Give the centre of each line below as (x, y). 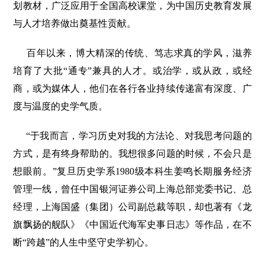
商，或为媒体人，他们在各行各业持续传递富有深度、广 (132, 89)
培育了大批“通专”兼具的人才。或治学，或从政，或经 (132, 71)
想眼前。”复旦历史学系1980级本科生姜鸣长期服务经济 (132, 172)
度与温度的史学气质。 (61, 106)
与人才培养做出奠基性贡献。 (75, 24)
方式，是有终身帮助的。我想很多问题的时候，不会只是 (132, 154)
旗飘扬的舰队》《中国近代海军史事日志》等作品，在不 (132, 225)
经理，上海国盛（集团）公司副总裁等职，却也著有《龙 (132, 207)
